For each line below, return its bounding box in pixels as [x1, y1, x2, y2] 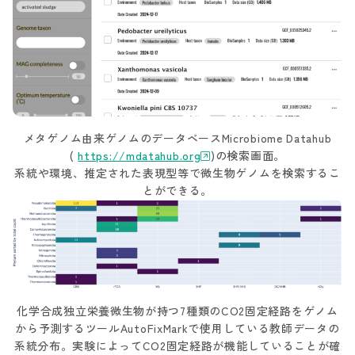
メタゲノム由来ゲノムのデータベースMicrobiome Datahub [23, 129, 332, 146]
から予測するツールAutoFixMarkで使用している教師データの [15, 320, 340, 337]
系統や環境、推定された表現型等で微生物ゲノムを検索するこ [14, 164, 341, 181]
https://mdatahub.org [78, 147, 201, 163]
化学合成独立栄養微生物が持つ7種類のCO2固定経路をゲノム [17, 303, 338, 319]
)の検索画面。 [211, 147, 285, 163]
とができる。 [142, 181, 213, 198]
